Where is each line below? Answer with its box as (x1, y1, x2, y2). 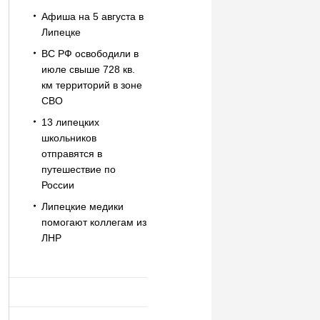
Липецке (41, 26, 81, 38)
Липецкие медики (41, 201, 124, 212)
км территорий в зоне (41, 79, 142, 91)
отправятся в (41, 148, 102, 159)
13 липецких (41, 116, 99, 128)
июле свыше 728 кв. (41, 64, 135, 75)
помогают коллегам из (41, 216, 146, 228)
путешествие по (41, 164, 116, 175)
